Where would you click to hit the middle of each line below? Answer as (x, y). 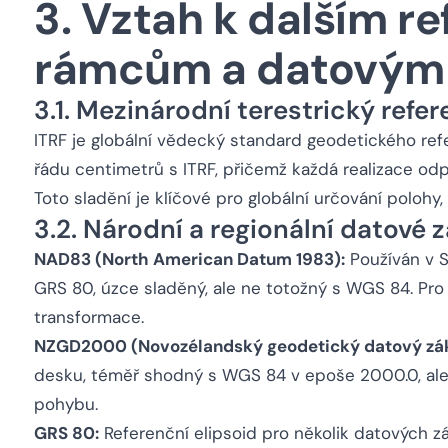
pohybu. (66, 404)
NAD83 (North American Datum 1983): (189, 259)
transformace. (89, 317)
